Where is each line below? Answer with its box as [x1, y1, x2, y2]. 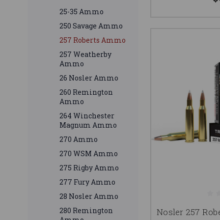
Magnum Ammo [59, 120, 117, 130]
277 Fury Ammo [59, 177, 115, 187]
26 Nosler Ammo [59, 73, 118, 83]
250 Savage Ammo [59, 21, 123, 31]
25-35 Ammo [59, 7, 104, 17]
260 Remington [59, 87, 113, 97]
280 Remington [59, 206, 113, 216]
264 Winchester [59, 111, 114, 121]
